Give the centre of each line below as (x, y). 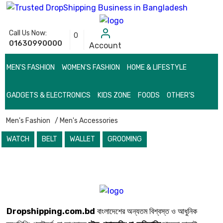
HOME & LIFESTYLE (157, 67)
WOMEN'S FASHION (91, 67)
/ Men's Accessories (86, 121)
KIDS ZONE (114, 95)
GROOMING (125, 139)
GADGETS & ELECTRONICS (49, 95)
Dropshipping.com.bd (51, 211)
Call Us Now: (28, 33)
